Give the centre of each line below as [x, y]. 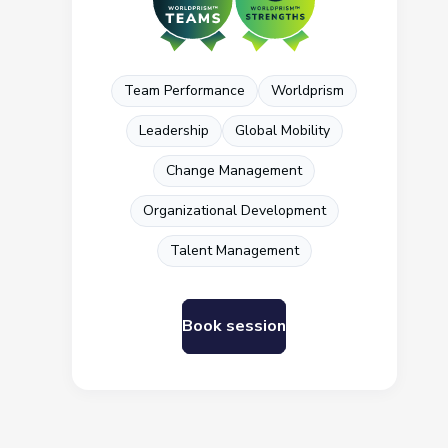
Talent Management [234, 250]
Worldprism [308, 90]
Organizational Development [234, 210]
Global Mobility [282, 130]
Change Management [234, 170]
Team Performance [185, 90]
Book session [234, 326]
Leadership [173, 130]
